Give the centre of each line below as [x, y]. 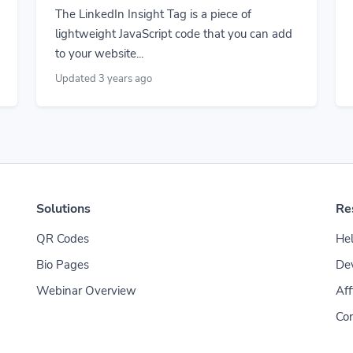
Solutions [63, 209]
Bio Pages [63, 265]
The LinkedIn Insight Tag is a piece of [153, 14]
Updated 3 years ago [104, 79]
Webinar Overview [86, 291]
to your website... [99, 54]
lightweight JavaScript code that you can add [174, 34]
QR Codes [63, 239]
